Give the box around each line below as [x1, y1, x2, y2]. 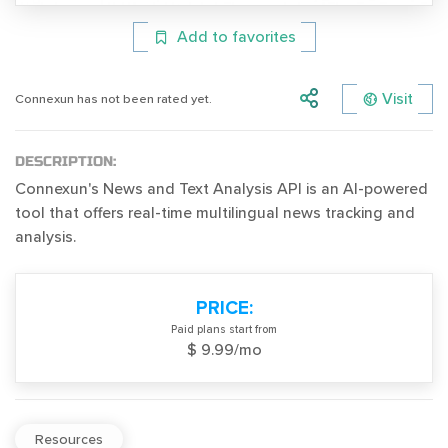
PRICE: [195, 296, 253, 321]
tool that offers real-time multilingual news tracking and [15, 203, 415, 224]
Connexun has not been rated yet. [15, 90, 212, 107]
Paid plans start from [171, 323, 277, 337]
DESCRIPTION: [15, 153, 116, 171]
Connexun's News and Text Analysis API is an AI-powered [15, 179, 428, 200]
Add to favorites [176, 27, 296, 48]
